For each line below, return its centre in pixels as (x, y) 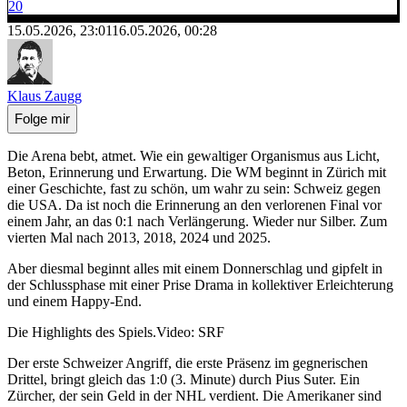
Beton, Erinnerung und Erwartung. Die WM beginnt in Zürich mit (197, 172)
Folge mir (42, 119)
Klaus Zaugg (45, 95)
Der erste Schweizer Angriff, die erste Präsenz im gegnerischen (188, 362)
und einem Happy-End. (74, 301)
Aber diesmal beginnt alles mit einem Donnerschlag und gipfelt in (195, 268)
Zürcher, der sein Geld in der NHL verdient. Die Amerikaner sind (194, 395)
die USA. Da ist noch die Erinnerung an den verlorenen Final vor (194, 204)
